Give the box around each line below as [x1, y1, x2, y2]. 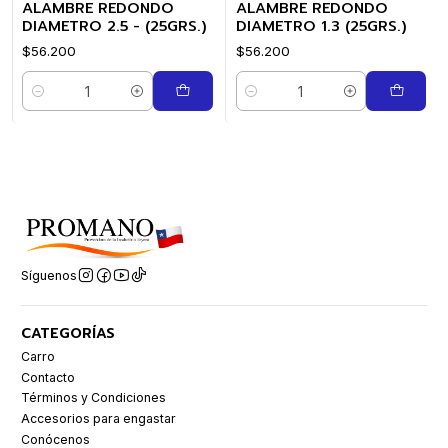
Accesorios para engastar [21, 410, 176, 426]
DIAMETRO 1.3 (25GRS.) [235, 15, 407, 38]
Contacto [21, 369, 75, 385]
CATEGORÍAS [21, 323, 115, 345]
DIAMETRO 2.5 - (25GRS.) [22, 15, 207, 38]
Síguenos [21, 267, 77, 283]
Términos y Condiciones [21, 390, 166, 406]
